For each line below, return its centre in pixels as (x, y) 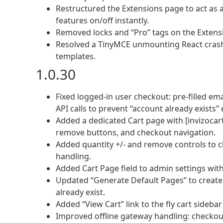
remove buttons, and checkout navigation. (136, 132)
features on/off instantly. (102, 20)
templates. (76, 56)
